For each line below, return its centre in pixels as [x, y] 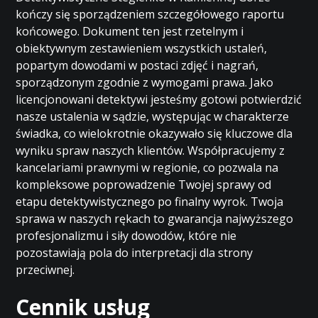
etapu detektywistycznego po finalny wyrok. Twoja [150, 202]
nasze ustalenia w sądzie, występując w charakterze [153, 116]
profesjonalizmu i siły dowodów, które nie [126, 236]
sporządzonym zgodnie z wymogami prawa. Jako [145, 82]
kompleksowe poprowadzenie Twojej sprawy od [144, 185]
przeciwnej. [45, 270]
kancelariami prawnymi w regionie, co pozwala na [147, 168]
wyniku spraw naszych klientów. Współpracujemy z [150, 150]
